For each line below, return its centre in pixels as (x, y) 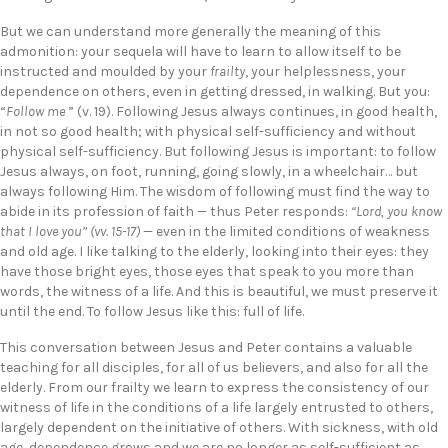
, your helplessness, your (325, 71)
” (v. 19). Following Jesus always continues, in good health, (252, 111)
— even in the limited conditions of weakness (285, 231)
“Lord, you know (395, 211)
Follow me (35, 111)
